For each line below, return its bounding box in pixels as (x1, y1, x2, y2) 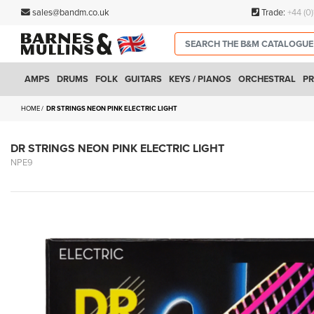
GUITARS (125, 73, 162, 85)
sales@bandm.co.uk (32, 7, 109, 18)
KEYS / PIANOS (169, 73, 231, 85)
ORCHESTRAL (238, 73, 296, 85)
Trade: (259, 7, 287, 18)
